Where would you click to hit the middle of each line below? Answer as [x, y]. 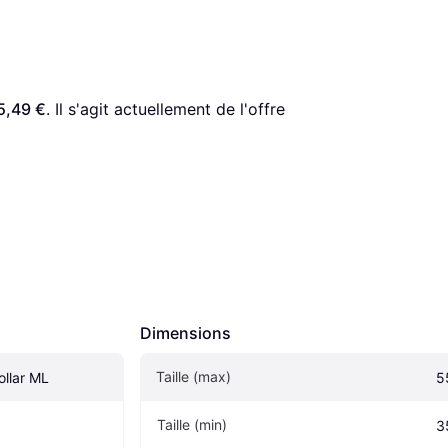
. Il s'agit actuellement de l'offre [165, 109]
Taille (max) [193, 377]
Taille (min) [192, 425]
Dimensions [185, 333]
